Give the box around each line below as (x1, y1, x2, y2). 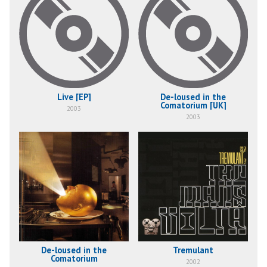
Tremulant (173, 244, 213, 256)
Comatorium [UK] (160, 100, 226, 111)
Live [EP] (57, 91, 91, 103)
